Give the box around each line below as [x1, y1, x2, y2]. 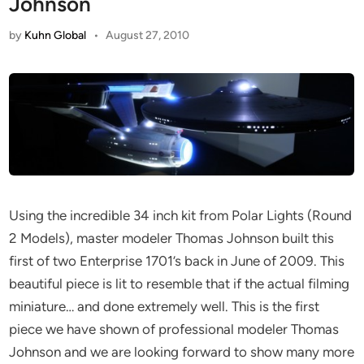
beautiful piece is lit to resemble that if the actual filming [9, 275, 350, 292]
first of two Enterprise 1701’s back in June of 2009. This [9, 252, 345, 269]
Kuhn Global [24, 28, 87, 42]
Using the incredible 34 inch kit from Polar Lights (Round [9, 206, 353, 223]
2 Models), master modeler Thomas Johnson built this [9, 229, 335, 246]
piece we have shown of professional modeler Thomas [9, 320, 340, 337]
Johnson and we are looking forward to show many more [9, 343, 355, 360]
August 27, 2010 [105, 28, 189, 42]
